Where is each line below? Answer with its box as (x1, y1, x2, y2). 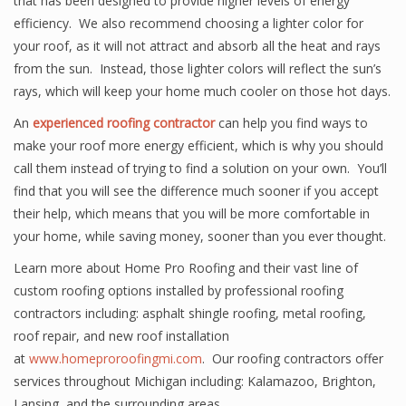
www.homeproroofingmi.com (29, 350, 202, 367)
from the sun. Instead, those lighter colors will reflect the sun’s (14, 60, 382, 77)
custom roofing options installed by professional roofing (14, 282, 343, 299)
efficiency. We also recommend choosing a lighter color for (14, 14, 363, 32)
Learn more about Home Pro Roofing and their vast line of (14, 259, 358, 276)
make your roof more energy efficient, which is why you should (14, 137, 383, 154)
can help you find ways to (215, 114, 368, 131)
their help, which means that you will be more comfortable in (14, 205, 370, 222)
